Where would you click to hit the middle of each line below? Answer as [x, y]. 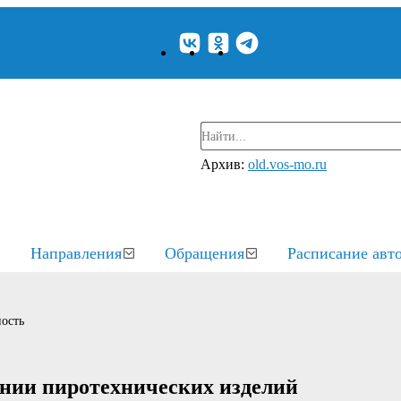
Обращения [205, 253]
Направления [76, 253]
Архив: [224, 164]
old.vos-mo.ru [287, 164]
